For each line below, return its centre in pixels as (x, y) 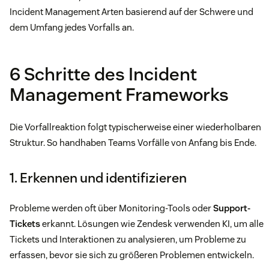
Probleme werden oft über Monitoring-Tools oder (111, 208)
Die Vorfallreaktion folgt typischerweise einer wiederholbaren (135, 127)
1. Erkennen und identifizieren (98, 178)
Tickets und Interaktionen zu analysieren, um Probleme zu (128, 240)
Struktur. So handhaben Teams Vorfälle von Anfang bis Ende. (133, 143)
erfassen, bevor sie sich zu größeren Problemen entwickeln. (132, 255)
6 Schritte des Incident (103, 74)
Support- (232, 208)
